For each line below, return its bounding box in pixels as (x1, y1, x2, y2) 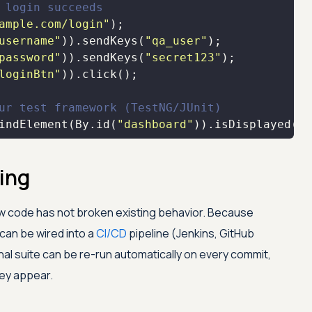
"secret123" (144, 51, 221, 64)
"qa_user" (144, 34, 208, 47)
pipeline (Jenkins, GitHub (126, 226, 254, 241)
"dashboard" (116, 118, 194, 131)
